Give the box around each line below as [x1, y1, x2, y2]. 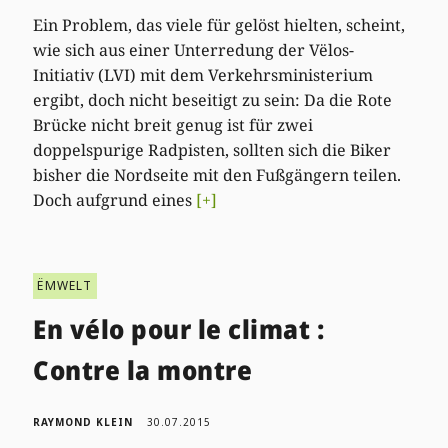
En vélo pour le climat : [33, 310, 325, 347]
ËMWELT [37, 276, 93, 294]
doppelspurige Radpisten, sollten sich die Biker [33, 138, 392, 161]
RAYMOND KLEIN [33, 414, 134, 429]
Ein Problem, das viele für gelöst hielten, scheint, [33, 13, 406, 36]
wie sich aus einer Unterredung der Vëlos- [33, 38, 355, 61]
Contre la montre [33, 351, 253, 388]
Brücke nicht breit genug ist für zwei [33, 113, 314, 136]
